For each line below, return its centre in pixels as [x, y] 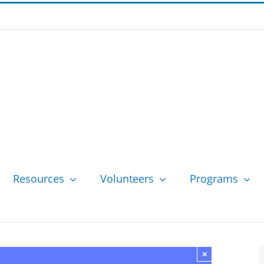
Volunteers [127, 179]
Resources [39, 179]
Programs [214, 179]
